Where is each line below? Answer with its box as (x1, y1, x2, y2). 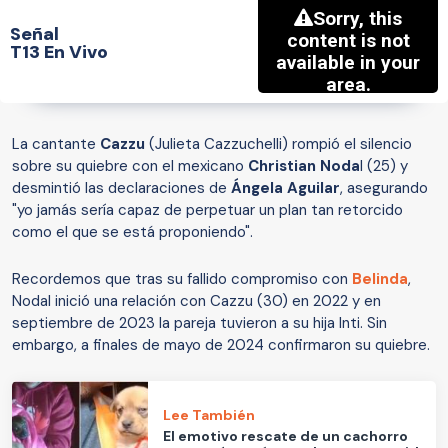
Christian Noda (248, 156, 360, 177)
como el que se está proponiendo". (12, 222, 253, 243)
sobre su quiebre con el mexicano (12, 156, 248, 177)
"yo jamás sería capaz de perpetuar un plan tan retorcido (12, 200, 403, 221)
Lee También (163, 405, 256, 424)
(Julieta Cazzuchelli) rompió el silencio (149, 134, 412, 155)
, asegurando (340, 178, 428, 199)
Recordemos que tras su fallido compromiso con (12, 269, 352, 290)
